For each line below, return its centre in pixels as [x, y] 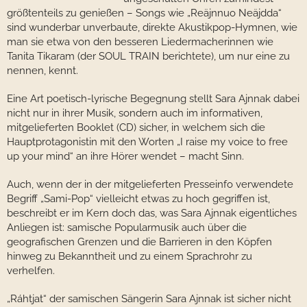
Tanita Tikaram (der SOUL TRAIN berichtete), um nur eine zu [148, 56]
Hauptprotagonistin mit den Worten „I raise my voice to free [147, 142]
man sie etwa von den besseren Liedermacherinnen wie [140, 42]
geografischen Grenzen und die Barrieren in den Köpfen [139, 242]
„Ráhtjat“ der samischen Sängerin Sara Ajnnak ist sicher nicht [149, 299]
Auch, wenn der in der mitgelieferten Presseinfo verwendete [150, 184]
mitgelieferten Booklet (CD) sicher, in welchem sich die [136, 127]
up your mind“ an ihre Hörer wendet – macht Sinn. [125, 156]
